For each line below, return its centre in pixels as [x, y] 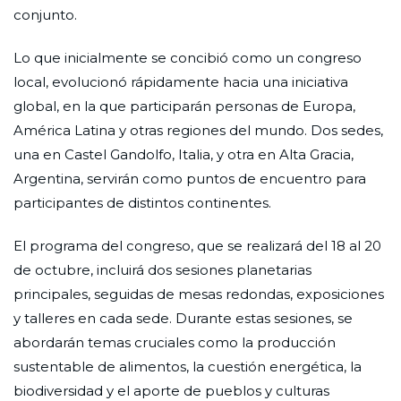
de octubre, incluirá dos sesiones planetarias [162, 269]
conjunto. [45, 14]
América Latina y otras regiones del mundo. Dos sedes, [198, 130]
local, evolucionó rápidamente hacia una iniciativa [181, 81]
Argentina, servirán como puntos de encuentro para [190, 178]
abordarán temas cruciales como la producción [175, 342]
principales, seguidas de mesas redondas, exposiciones [199, 294]
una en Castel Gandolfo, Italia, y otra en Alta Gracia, [183, 154]
